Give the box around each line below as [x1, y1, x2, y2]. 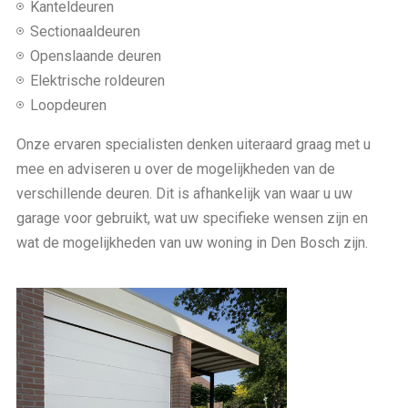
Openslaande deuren [30, 46, 161, 65]
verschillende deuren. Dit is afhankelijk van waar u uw [16, 184, 352, 202]
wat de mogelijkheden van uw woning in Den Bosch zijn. [16, 233, 368, 251]
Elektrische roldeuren [30, 71, 165, 89]
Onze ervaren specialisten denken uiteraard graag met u [16, 135, 371, 153]
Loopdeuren [30, 96, 107, 114]
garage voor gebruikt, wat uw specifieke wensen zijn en [16, 209, 368, 227]
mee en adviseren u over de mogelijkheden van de [16, 159, 335, 178]
